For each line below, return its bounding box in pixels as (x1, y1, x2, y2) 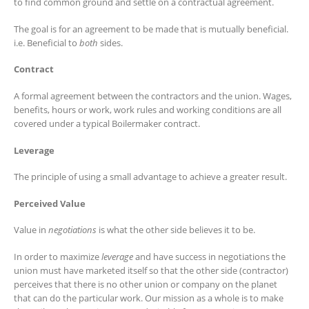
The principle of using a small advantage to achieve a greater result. (14, 170, 287, 183)
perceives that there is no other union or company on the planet (14, 277, 277, 290)
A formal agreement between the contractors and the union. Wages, (14, 89, 292, 102)
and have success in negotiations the (133, 250, 286, 263)
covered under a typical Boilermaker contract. (14, 117, 200, 130)
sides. (98, 36, 123, 49)
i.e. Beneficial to (14, 36, 79, 49)
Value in (14, 223, 48, 237)
